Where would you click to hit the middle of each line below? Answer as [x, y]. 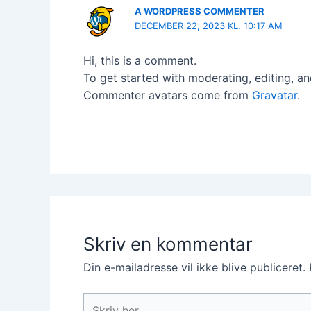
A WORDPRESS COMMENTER [200, 11]
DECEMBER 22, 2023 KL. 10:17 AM [209, 26]
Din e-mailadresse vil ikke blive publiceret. [194, 268]
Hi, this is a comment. [140, 61]
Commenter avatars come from [168, 95]
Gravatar [275, 95]
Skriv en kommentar [168, 244]
